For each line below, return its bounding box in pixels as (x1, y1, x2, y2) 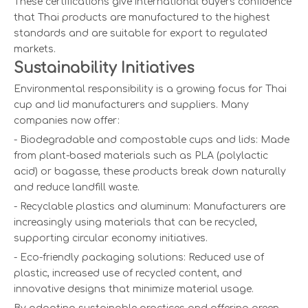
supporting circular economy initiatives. (14, 233, 208, 244)
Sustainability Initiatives (14, 60, 194, 77)
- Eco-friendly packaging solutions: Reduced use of (14, 252, 264, 263)
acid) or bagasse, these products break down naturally (14, 166, 286, 177)
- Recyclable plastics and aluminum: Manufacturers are (14, 201, 285, 212)
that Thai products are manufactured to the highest (14, 12, 270, 23)
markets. (14, 44, 56, 55)
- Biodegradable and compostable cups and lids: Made (14, 135, 289, 146)
